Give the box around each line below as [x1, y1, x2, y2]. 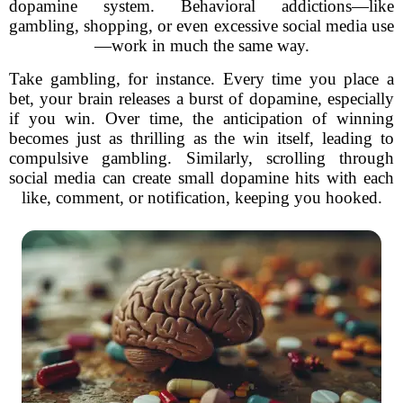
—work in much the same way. [94, 36, 309, 55]
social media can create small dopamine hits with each [9, 168, 394, 187]
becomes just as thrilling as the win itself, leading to [9, 129, 394, 148]
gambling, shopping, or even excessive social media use [9, 16, 394, 35]
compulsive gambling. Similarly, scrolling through [9, 148, 394, 167]
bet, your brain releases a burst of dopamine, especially [9, 89, 394, 108]
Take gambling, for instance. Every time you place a [9, 69, 394, 88]
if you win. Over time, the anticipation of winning [9, 109, 394, 128]
